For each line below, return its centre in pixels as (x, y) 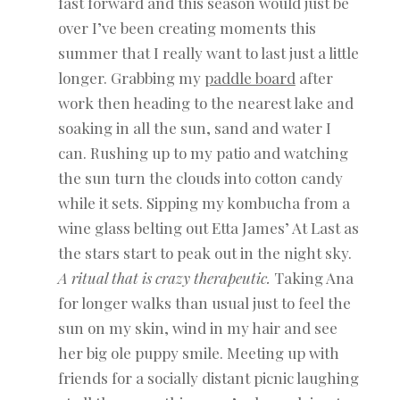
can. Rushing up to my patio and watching (203, 153)
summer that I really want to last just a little (208, 53)
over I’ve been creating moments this (187, 28)
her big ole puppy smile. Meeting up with (198, 353)
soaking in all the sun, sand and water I (194, 128)
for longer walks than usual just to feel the (204, 303)
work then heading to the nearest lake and (205, 103)
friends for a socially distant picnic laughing (208, 378)
